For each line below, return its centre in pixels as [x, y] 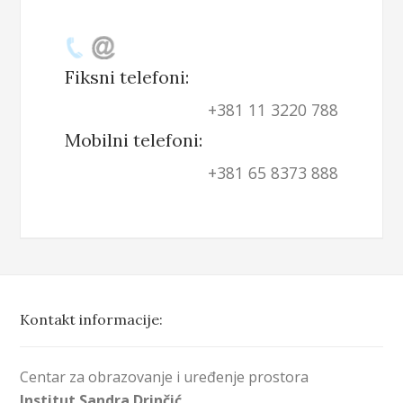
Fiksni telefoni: [126, 76]
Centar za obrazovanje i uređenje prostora [165, 376]
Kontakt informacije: [92, 319]
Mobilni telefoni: [133, 140]
